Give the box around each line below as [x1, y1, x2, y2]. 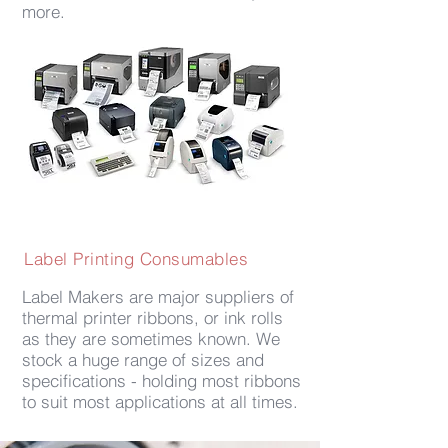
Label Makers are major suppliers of [22, 286, 294, 307]
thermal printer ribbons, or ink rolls [22, 307, 283, 328]
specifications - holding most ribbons [22, 370, 301, 391]
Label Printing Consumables [24, 248, 249, 269]
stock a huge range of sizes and [22, 349, 264, 370]
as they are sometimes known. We [22, 328, 280, 349]
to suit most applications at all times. [22, 391, 298, 412]
